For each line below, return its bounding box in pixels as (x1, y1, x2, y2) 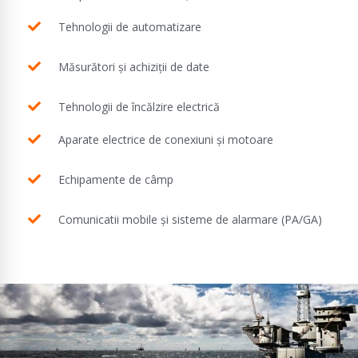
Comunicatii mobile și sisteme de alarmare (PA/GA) (58, 211, 322, 227)
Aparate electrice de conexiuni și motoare (58, 131, 273, 147)
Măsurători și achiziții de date (58, 58, 209, 74)
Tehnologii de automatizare (58, 18, 201, 34)
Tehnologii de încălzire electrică (58, 98, 220, 114)
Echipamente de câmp (58, 171, 173, 187)
